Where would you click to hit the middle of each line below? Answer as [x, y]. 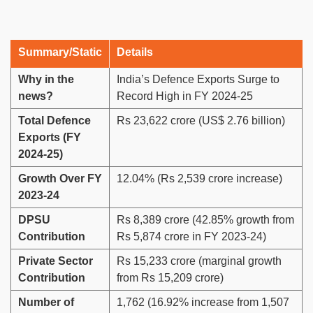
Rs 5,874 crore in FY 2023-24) [191, 237]
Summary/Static [60, 52]
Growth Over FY [60, 179]
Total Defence [54, 121]
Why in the [46, 80]
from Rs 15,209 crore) [170, 278]
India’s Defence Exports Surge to [198, 80]
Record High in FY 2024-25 [185, 96]
